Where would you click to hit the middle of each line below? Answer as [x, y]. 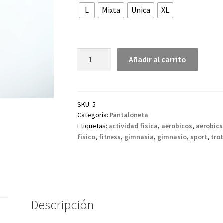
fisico [86, 137]
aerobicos [176, 126]
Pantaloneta [129, 115]
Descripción [62, 205]
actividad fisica [133, 126]
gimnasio [172, 137]
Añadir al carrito [158, 59]
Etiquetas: [93, 126]
